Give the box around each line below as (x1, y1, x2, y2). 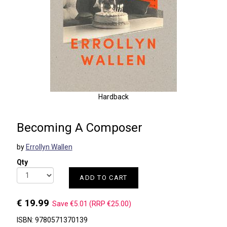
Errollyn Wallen (25, 143, 72, 151)
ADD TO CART (80, 174, 128, 181)
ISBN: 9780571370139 (16, 216, 88, 224)
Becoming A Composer (16, 121, 142, 135)
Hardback (98, 93, 129, 101)
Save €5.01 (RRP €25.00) (52, 200, 131, 208)
